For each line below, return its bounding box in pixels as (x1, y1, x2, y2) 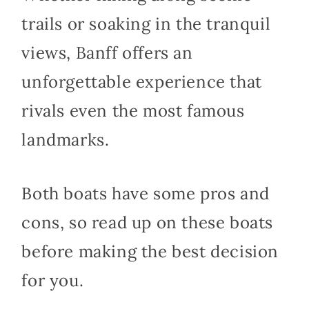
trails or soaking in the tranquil (21, 13, 271, 35)
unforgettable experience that (21, 71, 262, 93)
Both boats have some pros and (21, 183, 270, 205)
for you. (21, 270, 84, 292)
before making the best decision (21, 241, 279, 263)
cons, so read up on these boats (21, 212, 273, 234)
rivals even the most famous (21, 100, 245, 122)
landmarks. (21, 129, 110, 151)
